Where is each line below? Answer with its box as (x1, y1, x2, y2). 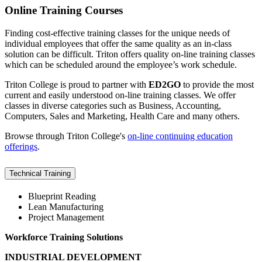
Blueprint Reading (28, 191, 96, 201)
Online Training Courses (5, 4, 123, 17)
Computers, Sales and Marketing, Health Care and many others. (5, 111, 240, 121)
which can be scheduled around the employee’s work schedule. (5, 59, 237, 70)
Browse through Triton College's (5, 130, 127, 141)
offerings (5, 141, 37, 151)
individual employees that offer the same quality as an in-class (5, 38, 232, 49)
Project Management (28, 212, 104, 222)
